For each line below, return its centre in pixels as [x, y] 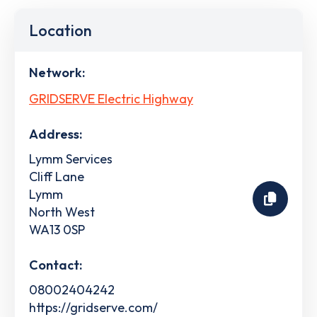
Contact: [56, 265]
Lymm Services [71, 158]
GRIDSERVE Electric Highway [111, 98]
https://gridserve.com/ [93, 307]
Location [60, 30]
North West [62, 212]
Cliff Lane [57, 176]
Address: [56, 134]
